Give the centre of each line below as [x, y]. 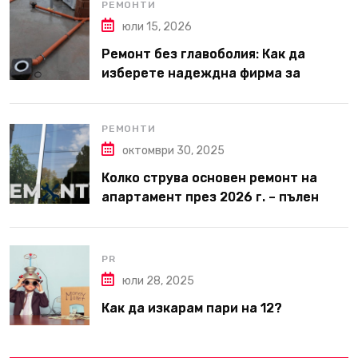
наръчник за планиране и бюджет [214, 216]
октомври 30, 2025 [173, 150]
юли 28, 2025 [158, 281]
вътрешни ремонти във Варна [199, 92]
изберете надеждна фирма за [201, 73]
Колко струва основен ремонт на [209, 177]
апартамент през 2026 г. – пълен [210, 197]
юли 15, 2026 [157, 26]
